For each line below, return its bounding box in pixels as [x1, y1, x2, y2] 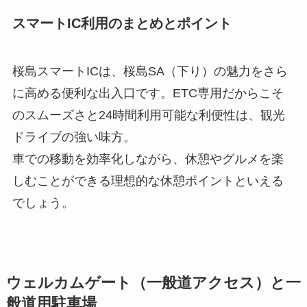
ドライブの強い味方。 [12, 130, 136, 144]
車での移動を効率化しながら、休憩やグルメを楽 [12, 151, 284, 166]
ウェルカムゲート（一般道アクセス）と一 [5, 274, 301, 291]
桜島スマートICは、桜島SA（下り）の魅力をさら [12, 64, 288, 78]
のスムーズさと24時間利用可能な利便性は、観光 [12, 108, 285, 122]
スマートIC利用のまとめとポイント [12, 16, 232, 32]
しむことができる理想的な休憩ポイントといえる [12, 173, 284, 188]
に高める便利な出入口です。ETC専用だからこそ [12, 86, 284, 100]
